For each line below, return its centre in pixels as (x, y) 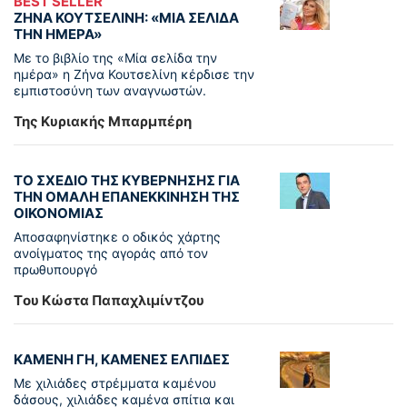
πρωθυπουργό (55, 270)
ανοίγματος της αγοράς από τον (111, 253)
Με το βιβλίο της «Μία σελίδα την (115, 58)
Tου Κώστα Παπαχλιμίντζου (109, 301)
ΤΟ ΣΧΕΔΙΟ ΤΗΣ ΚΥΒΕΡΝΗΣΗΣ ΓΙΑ (127, 181)
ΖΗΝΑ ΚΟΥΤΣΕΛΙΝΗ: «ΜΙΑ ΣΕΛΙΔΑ (126, 18)
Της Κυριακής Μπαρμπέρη (103, 122)
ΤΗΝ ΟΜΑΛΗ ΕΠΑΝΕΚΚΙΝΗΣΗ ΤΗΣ (127, 197)
